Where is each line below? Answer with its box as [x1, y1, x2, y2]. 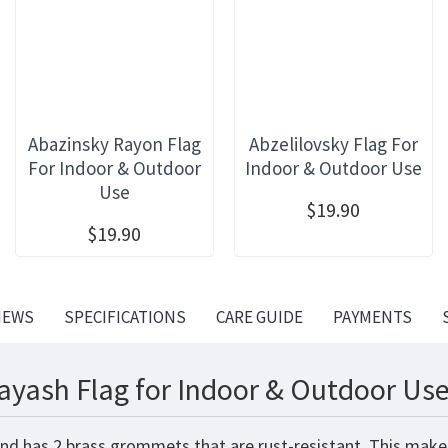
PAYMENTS [332, 305, 412, 328]
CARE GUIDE [215, 305, 303, 328]
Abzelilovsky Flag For [248, 131, 418, 156]
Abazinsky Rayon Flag [27, 131, 201, 156]
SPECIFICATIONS [63, 305, 186, 328]
